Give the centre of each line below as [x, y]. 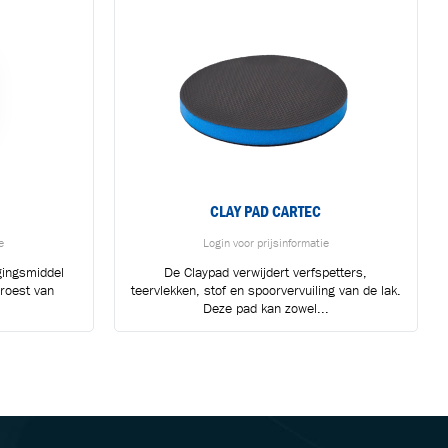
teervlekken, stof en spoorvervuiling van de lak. [265, 290]
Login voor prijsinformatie [265, 242]
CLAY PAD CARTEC [266, 211]
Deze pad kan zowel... [265, 308]
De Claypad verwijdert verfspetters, [266, 272]
